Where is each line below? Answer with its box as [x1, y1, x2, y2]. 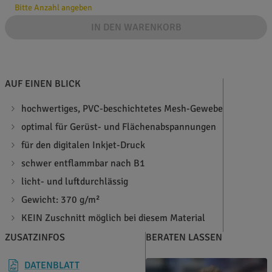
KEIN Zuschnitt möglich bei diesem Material [21, 212, 206, 225]
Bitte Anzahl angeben [15, 2, 92, 13]
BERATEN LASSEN [146, 231, 222, 244]
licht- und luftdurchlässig [21, 175, 129, 188]
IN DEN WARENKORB [90, 21, 182, 34]
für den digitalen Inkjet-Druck [21, 139, 146, 152]
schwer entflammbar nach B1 [21, 157, 146, 170]
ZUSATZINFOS [5, 231, 65, 244]
